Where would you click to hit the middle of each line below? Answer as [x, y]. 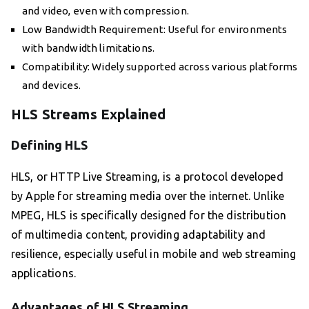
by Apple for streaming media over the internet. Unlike [148, 196]
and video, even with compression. [106, 11]
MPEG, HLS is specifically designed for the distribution [149, 216]
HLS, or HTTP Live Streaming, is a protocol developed [147, 177]
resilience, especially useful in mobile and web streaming [154, 254]
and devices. [51, 86]
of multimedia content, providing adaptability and [139, 235]
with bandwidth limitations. [89, 48]
